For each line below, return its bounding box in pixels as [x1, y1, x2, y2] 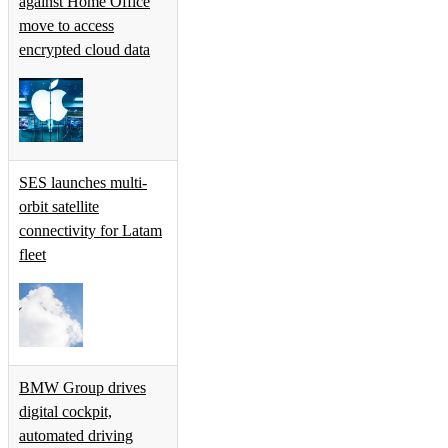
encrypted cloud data [19, 41, 150, 59]
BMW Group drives [19, 379, 146, 397]
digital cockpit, [19, 403, 112, 421]
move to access [19, 17, 114, 35]
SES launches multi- [19, 174, 147, 192]
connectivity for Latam [19, 222, 162, 240]
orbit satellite [19, 198, 99, 216]
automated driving [19, 427, 133, 445]
